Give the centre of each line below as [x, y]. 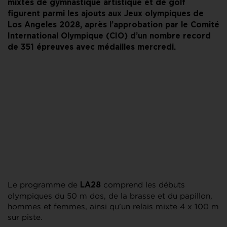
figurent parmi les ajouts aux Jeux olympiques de [106, 14]
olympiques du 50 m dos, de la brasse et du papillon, [110, 196]
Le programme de [44, 185]
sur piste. [25, 217]
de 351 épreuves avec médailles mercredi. [92, 48]
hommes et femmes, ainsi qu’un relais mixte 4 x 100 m [113, 207]
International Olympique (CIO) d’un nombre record [109, 36]
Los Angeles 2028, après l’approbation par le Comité [113, 25]
